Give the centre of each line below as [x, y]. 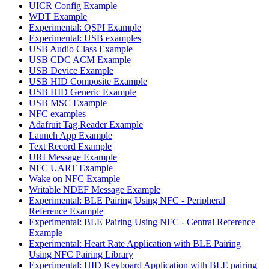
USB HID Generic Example [83, 92]
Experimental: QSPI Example [85, 27]
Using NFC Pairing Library [81, 254]
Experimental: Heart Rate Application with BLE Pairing [135, 243]
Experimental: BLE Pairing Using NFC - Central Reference [142, 222]
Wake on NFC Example [74, 178]
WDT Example [58, 16]
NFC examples [57, 113]
